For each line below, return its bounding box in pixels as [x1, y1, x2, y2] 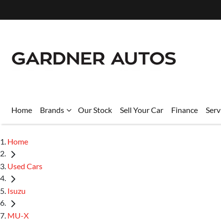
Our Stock [78, 105, 112, 114]
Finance [171, 105, 198, 114]
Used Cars [7, 161, 42, 171]
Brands [40, 105, 64, 114]
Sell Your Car [120, 105, 163, 114]
